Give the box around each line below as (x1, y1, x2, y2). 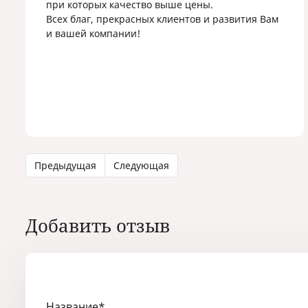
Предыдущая (34, 159, 96, 172)
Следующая (113, 159, 169, 172)
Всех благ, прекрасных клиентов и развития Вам (46, 12, 278, 25)
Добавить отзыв (25, 214, 170, 238)
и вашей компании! (46, 27, 143, 40)
